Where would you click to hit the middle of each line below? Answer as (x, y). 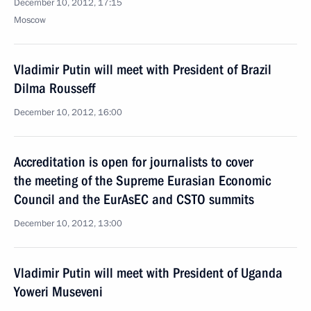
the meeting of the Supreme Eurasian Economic (142, 180)
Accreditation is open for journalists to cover (134, 162)
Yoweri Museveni (58, 292)
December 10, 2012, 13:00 (68, 224)
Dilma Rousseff (54, 88)
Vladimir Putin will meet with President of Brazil (143, 69)
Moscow (30, 20)
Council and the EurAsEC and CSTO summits (134, 199)
